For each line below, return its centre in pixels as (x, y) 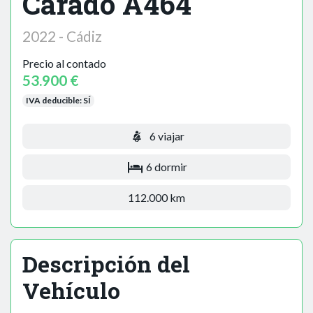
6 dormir (166, 167)
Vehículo (71, 291)
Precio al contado (64, 64)
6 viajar (166, 136)
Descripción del (106, 264)
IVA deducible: (54, 101)
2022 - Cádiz (62, 36)
